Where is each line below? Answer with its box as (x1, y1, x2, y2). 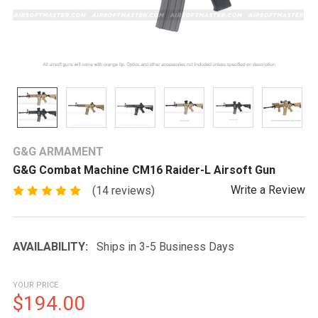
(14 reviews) (92, 183, 155, 197)
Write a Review (231, 183, 305, 197)
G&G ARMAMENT (13, 145, 104, 158)
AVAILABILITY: (13, 239, 88, 253)
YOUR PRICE (13, 280, 58, 290)
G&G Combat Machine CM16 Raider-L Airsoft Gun (13, 163, 275, 177)
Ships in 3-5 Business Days (97, 239, 234, 253)
